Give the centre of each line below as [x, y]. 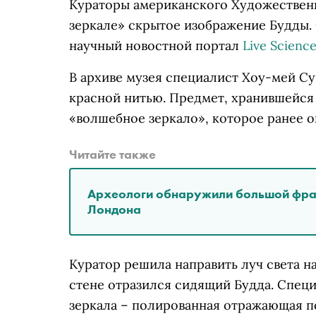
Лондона [114, 209]
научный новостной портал [156, 45]
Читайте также [113, 154]
